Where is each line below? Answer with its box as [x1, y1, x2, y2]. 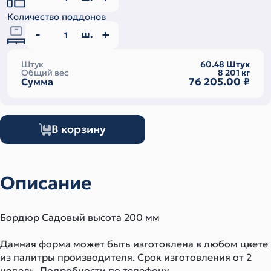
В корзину [51, 122, 106, 137]
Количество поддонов [7, 11, 106, 23]
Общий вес [21, 67, 68, 79]
